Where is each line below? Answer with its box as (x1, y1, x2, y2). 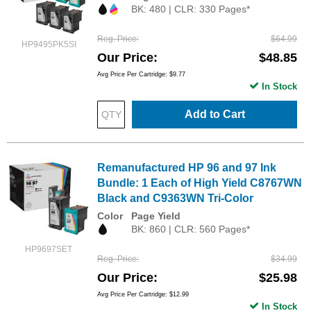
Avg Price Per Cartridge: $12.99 (97, 291, 189, 299)
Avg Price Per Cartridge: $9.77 (97, 71, 185, 78)
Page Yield (131, 210, 180, 222)
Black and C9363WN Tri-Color (97, 192, 253, 205)
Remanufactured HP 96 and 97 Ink (97, 162, 276, 174)
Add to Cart (184, 108, 245, 121)
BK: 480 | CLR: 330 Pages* (131, 3, 250, 15)
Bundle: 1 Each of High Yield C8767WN (97, 177, 302, 190)
